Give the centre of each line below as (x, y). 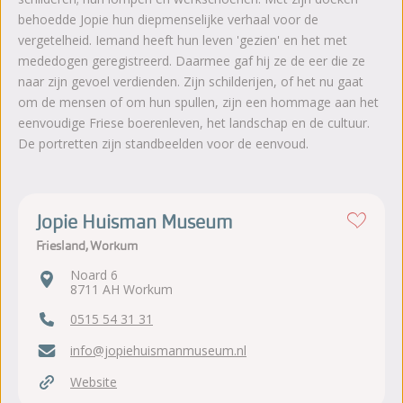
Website (94, 382)
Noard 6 (94, 275)
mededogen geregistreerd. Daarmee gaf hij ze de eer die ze (192, 60)
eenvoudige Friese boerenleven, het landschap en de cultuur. (194, 122)
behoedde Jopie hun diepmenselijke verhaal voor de (168, 19)
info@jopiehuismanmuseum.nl (158, 351)
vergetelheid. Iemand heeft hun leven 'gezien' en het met (183, 40)
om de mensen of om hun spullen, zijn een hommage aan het (198, 102)
